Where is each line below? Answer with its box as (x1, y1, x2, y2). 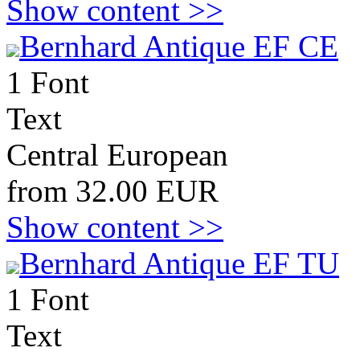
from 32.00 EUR (6, 174, 219, 208)
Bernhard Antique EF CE (19, 29, 338, 63)
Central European (6, 137, 228, 172)
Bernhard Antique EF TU (19, 246, 339, 280)
